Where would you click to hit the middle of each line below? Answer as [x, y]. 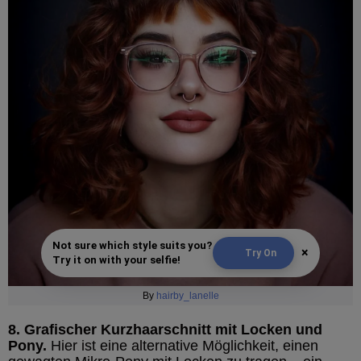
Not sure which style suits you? [132, 245]
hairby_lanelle [187, 296]
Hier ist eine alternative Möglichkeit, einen [183, 346]
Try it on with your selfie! [116, 260]
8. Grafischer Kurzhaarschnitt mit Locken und [165, 330]
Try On [261, 253]
